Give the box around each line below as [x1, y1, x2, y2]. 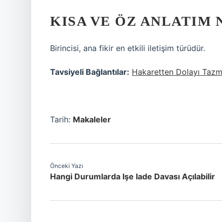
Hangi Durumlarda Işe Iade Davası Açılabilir [50, 171, 215, 181]
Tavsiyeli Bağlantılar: [50, 67, 129, 77]
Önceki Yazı [50, 162, 83, 169]
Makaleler [73, 114, 111, 124]
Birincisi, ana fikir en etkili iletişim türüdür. [50, 43, 205, 53]
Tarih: [50, 114, 73, 124]
